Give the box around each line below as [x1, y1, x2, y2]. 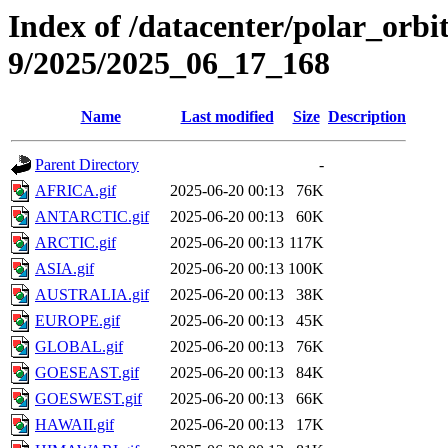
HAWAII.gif [35, 416, 114, 434]
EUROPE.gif [35, 312, 120, 330]
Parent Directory [35, 156, 139, 174]
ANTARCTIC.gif [35, 208, 149, 226]
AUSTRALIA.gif [35, 286, 149, 304]
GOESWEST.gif [35, 390, 142, 408]
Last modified [180, 108, 274, 126]
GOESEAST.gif [35, 364, 139, 382]
